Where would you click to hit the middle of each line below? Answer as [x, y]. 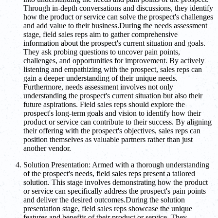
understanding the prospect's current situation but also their [113, 96]
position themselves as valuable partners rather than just [108, 140]
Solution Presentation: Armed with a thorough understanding [116, 165]
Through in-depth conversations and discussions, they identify [118, 8]
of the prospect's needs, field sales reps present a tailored [109, 174]
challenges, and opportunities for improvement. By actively [114, 61]
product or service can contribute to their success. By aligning [118, 122]
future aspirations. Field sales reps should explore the [104, 105]
